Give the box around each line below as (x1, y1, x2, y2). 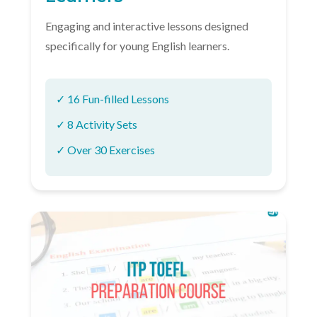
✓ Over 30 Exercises (56, 143, 155, 156)
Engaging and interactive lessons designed (45, 19, 248, 33)
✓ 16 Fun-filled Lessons (56, 92, 169, 105)
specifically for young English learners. (45, 39, 229, 52)
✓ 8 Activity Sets (56, 117, 137, 131)
